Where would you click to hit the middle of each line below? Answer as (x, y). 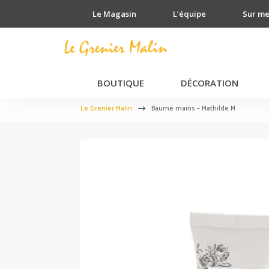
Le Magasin (115, 14)
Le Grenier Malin (107, 109)
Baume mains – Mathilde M (194, 109)
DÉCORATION (209, 83)
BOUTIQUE (120, 83)
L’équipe (190, 14)
